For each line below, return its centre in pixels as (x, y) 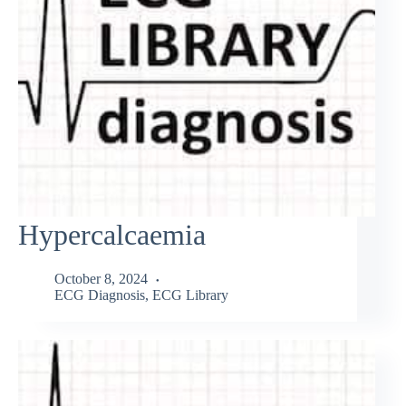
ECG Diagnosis (100, 295)
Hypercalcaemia (112, 234)
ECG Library (190, 295)
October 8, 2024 (101, 279)
